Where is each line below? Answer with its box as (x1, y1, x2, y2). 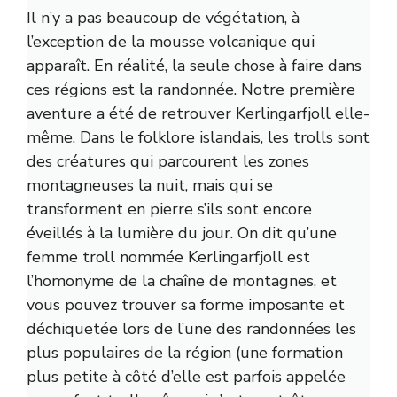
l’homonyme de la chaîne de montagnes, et (27, 270, 337, 292)
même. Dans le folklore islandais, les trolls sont (27, 127, 370, 149)
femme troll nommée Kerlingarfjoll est (27, 246, 310, 269)
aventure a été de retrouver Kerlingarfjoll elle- (27, 103, 370, 125)
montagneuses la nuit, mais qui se (27, 175, 273, 197)
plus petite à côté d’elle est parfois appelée (27, 366, 346, 388)
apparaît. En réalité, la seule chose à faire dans (27, 55, 362, 77)
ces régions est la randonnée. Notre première (27, 79, 355, 101)
